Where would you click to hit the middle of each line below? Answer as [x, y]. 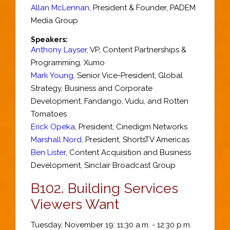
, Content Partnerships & [143, 50]
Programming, [57, 62]
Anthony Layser [59, 50]
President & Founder [130, 7]
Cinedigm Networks [152, 127]
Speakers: [49, 39]
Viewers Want [75, 204]
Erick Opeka [53, 127]
